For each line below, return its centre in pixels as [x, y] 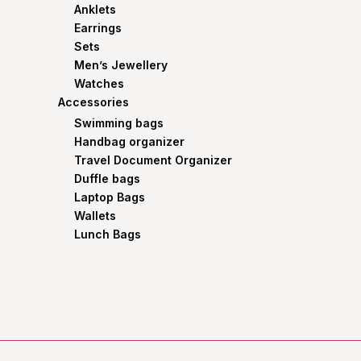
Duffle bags [107, 179]
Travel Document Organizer [153, 160]
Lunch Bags [108, 234]
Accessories [93, 102]
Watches [99, 83]
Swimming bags [119, 123]
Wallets [95, 216]
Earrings [98, 27]
